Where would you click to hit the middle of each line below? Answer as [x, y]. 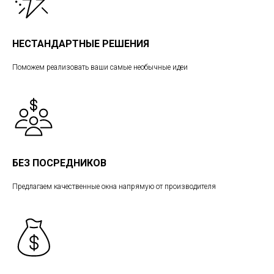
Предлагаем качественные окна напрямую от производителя [114, 187]
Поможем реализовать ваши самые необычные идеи [100, 67]
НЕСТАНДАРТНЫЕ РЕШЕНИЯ [81, 44]
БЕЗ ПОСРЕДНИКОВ [59, 163]
